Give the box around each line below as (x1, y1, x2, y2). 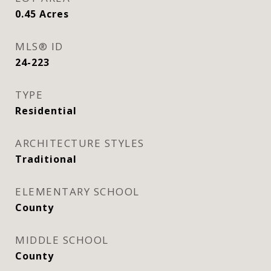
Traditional (15, 152, 77, 166)
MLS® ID (15, 39, 64, 53)
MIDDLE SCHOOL (15, 233, 109, 247)
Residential (15, 104, 77, 117)
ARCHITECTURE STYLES (15, 136, 145, 150)
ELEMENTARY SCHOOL (15, 184, 140, 198)
